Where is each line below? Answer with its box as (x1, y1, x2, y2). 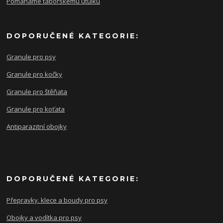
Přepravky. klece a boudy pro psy (6, 196, 108, 205)
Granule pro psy (6, 52, 56, 62)
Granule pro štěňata (6, 87, 68, 97)
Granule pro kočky (6, 70, 63, 79)
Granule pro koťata (6, 105, 65, 114)
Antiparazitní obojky (6, 122, 67, 131)
